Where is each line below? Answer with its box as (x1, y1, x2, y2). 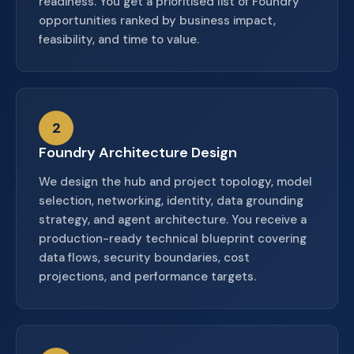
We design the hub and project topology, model (39, 174, 312, 190)
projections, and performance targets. (39, 269, 256, 284)
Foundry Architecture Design (39, 143, 237, 162)
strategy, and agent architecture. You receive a (39, 212, 307, 228)
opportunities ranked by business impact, (39, 13, 276, 28)
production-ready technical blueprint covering (39, 231, 307, 247)
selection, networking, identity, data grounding (39, 193, 303, 209)
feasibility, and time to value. (39, 32, 199, 47)
